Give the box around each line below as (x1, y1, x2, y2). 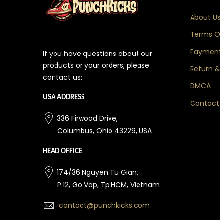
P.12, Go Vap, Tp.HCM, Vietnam (57, 179, 160, 190)
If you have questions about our (43, 48, 152, 58)
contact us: (43, 72, 82, 82)
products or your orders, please (43, 60, 149, 70)
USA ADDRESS (43, 94, 84, 102)
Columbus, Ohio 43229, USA (57, 126, 152, 136)
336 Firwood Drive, (57, 113, 118, 124)
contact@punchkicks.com (59, 200, 150, 211)
